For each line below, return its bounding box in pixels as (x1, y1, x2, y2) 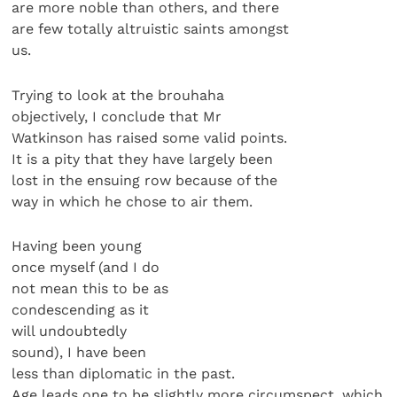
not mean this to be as (12, 280, 169, 298)
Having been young (12, 237, 143, 255)
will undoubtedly (12, 323, 128, 340)
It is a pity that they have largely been (12, 150, 274, 167)
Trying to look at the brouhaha (12, 86, 225, 104)
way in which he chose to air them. (12, 192, 253, 210)
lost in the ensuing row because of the (12, 171, 278, 189)
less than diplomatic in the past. (12, 365, 236, 383)
